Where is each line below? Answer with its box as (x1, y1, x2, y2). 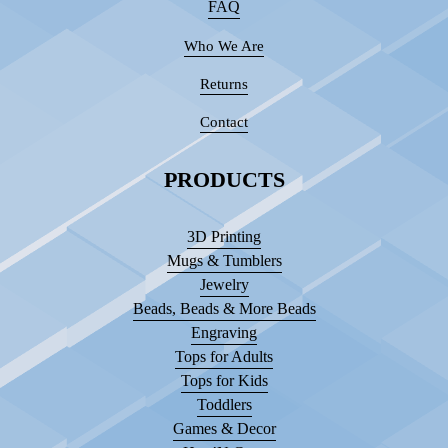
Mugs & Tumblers (166, 251, 282, 269)
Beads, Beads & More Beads (132, 299, 316, 317)
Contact (200, 113, 248, 130)
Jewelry (199, 275, 249, 293)
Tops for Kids (180, 371, 268, 389)
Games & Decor (172, 419, 276, 437)
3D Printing (187, 227, 261, 245)
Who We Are (184, 37, 264, 54)
